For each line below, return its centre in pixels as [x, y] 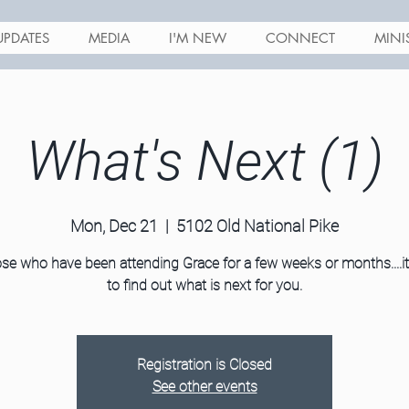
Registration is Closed [204, 365]
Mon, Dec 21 [114, 226]
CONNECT [300, 38]
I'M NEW [198, 38]
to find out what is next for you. [204, 285]
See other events [204, 387]
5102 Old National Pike [257, 226]
